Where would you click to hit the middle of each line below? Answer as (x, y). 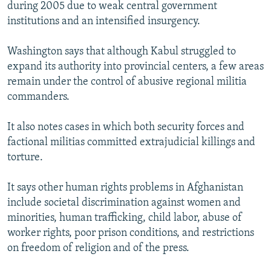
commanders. (38, 97)
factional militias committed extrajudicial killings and (131, 142)
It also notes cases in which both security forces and (126, 127)
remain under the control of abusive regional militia (127, 82)
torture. (25, 157)
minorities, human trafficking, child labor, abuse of (125, 218)
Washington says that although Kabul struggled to (122, 51)
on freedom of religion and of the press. (98, 248)
